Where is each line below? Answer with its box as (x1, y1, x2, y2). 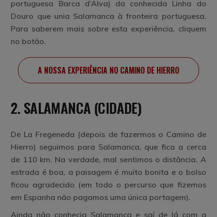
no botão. (11, 36, 46, 46)
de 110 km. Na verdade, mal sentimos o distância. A (11, 155, 206, 164)
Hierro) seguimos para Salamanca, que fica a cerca (11, 142, 206, 152)
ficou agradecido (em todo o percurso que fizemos (11, 180, 206, 189)
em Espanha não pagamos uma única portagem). (11, 192, 191, 202)
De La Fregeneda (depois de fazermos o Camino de (11, 129, 206, 139)
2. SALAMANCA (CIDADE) (11, 97, 142, 118)
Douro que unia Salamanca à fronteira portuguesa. (11, 11, 206, 21)
